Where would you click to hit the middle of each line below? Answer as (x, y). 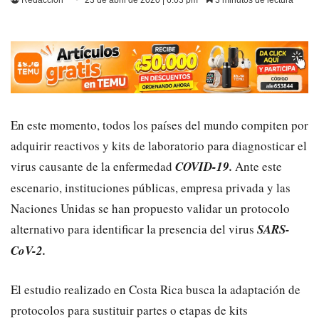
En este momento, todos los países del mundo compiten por (159, 125)
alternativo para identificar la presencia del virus (134, 229)
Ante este (257, 166)
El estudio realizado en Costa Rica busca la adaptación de (156, 289)
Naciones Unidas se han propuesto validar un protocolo (150, 208)
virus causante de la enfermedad (93, 166)
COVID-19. (204, 166)
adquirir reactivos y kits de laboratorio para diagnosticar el (159, 145)
